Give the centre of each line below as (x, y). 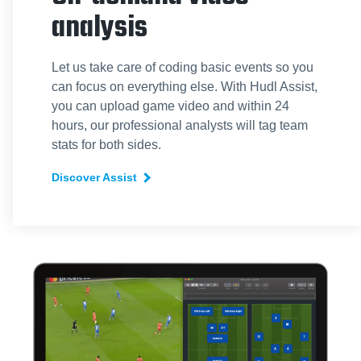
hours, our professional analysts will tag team (180, 125)
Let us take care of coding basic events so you (183, 67)
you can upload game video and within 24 (170, 106)
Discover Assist (94, 177)
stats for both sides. (106, 144)
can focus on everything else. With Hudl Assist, (185, 86)
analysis (100, 28)
